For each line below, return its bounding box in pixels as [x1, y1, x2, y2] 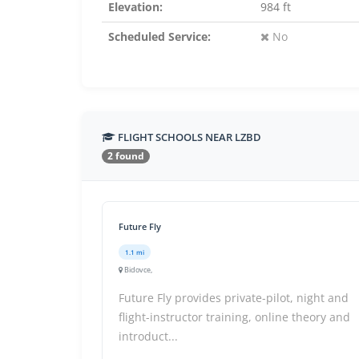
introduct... [119, 329, 178, 344]
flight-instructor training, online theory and [119, 309, 350, 325]
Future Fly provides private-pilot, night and [119, 290, 349, 305]
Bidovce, [123, 264, 152, 275]
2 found [107, 149, 144, 163]
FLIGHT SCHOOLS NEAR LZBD [115, 130, 261, 144]
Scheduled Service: [108, 29, 211, 44]
